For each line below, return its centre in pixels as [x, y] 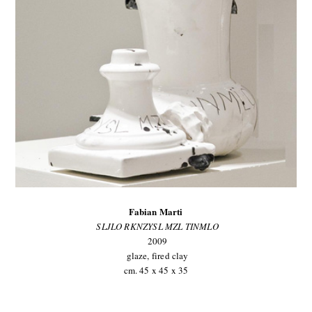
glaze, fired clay [156, 255]
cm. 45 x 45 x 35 [156, 270]
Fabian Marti [156, 211]
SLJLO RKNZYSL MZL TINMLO [157, 226]
